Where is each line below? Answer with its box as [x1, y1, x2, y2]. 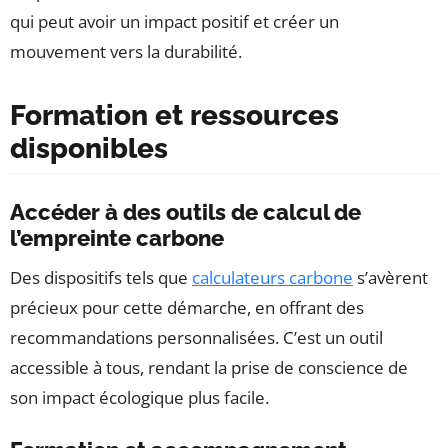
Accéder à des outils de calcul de [10, 198, 361, 225]
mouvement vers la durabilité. [10, 39, 242, 63]
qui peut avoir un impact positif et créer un [10, 9, 339, 33]
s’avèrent [353, 265, 428, 289]
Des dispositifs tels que [10, 265, 192, 289]
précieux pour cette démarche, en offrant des [10, 295, 364, 319]
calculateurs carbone [192, 265, 353, 289]
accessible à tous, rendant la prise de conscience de [10, 355, 408, 379]
